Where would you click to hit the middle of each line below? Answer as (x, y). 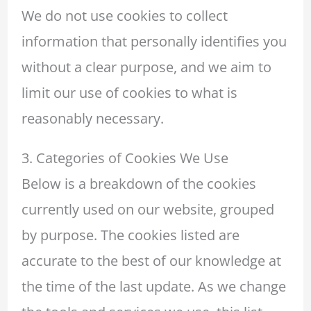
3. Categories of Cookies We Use (125, 158)
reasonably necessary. (92, 118)
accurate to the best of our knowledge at (151, 260)
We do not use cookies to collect (124, 15)
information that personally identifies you (154, 41)
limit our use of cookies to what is (129, 92)
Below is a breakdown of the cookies (138, 183)
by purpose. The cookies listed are (130, 235)
